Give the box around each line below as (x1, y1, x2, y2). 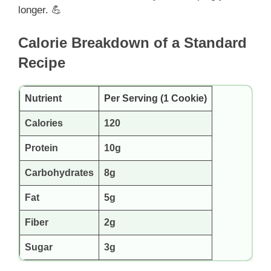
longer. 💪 (18, 4, 62, 16)
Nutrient (25, 93, 62, 104)
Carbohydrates (25, 168, 94, 178)
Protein (25, 143, 58, 154)
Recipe (18, 54, 65, 71)
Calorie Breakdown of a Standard (18, 34, 247, 51)
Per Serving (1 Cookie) (104, 93, 207, 104)
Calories (25, 118, 63, 129)
